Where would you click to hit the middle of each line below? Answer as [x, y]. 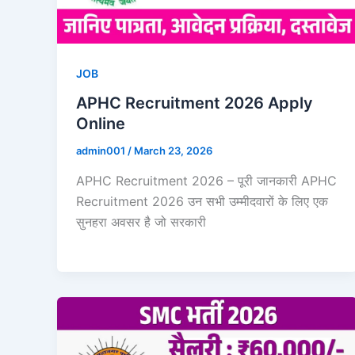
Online [101, 124]
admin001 [102, 151]
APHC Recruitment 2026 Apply [195, 103]
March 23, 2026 [173, 151]
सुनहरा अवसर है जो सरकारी [141, 222]
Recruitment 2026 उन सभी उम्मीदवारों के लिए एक [202, 202]
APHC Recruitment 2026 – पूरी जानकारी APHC [206, 181]
